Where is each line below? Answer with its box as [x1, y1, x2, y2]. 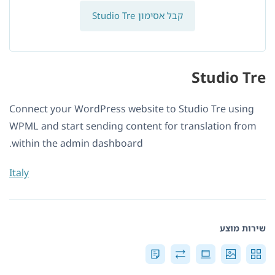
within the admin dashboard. [12, 136, 143, 150]
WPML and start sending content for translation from [9, 119, 257, 133]
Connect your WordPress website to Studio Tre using [9, 102, 254, 116]
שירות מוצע [220, 222, 266, 234]
